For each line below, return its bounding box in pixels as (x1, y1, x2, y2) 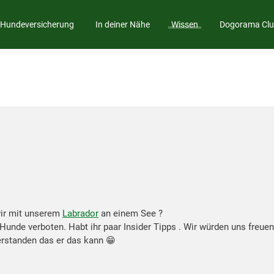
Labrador (62, 208, 98, 220)
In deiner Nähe (95, 19, 150, 29)
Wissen (171, 19, 198, 29)
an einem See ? (98, 208, 163, 220)
